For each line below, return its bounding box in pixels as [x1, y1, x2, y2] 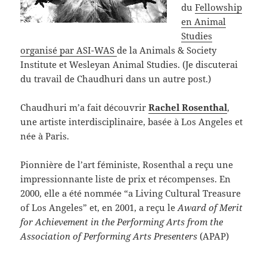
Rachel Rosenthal [148, 101, 228, 114]
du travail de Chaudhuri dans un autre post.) [20, 73, 212, 85]
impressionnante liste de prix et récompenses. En [20, 173, 231, 185]
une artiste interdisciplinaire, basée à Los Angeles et [20, 116, 243, 128]
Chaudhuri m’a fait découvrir [20, 101, 149, 114]
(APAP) [197, 230, 229, 243]
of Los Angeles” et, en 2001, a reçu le [20, 201, 178, 214]
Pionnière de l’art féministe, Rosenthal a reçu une [20, 159, 234, 171]
